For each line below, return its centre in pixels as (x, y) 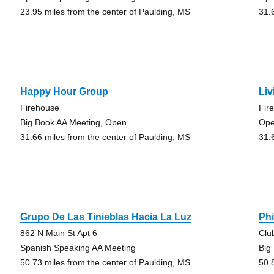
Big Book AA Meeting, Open (73, 122)
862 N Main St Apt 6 (58, 233)
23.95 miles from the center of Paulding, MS (105, 12)
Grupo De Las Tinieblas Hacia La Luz (106, 217)
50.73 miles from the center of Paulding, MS (105, 262)
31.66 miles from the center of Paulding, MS (105, 137)
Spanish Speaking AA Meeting (78, 248)
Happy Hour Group (64, 91)
